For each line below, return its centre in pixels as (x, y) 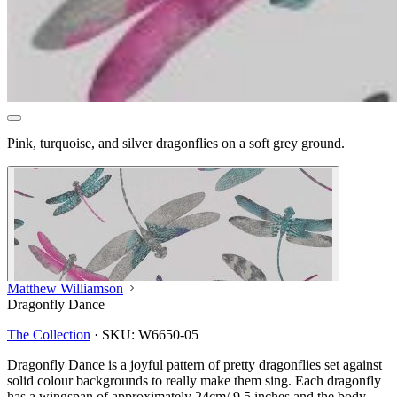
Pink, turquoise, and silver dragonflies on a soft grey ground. (176, 143)
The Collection (49, 334)
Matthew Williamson (65, 288)
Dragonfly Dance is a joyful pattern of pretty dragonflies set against (195, 364)
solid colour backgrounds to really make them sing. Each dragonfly (194, 380)
